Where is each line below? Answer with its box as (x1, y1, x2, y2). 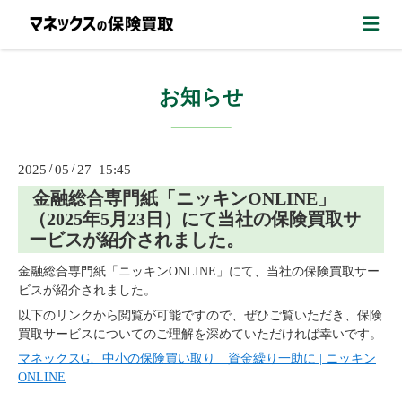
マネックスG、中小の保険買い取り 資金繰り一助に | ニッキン (18, 352, 376, 366)
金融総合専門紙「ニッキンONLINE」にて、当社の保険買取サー (18, 264, 380, 278)
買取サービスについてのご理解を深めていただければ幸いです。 (18, 327, 382, 341)
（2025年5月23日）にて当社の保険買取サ (29, 209, 361, 229)
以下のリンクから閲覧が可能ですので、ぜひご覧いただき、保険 (18, 308, 382, 322)
